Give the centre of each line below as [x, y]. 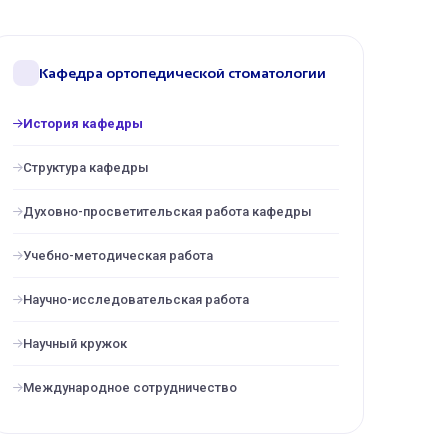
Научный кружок [75, 343]
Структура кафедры [86, 167]
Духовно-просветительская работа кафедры [167, 211]
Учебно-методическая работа [118, 255]
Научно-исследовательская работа [136, 299]
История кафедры [83, 123]
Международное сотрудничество [130, 387]
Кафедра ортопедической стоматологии [182, 73]
